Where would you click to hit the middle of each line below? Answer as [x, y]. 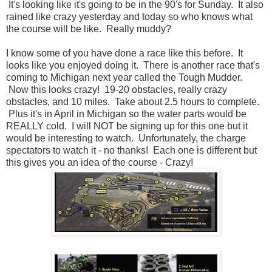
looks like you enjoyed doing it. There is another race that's [133, 66]
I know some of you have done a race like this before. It [124, 53]
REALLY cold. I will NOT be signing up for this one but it [127, 126]
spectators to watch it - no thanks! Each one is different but [131, 151]
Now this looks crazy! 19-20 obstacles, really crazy [117, 90]
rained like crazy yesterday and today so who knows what [129, 17]
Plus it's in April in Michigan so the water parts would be [126, 114]
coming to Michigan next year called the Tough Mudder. [124, 78]
